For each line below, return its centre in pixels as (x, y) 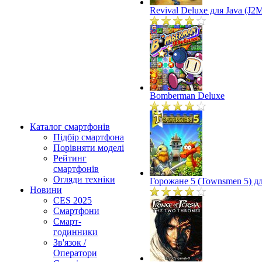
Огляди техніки (84, 179)
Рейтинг (70, 158)
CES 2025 (73, 200)
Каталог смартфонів (70, 127)
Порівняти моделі (89, 148)
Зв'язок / (70, 242)
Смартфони (76, 211)
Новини (46, 190)
